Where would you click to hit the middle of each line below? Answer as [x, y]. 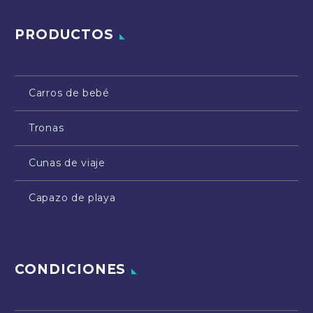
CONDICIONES [71, 270]
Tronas [46, 128]
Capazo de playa [72, 197]
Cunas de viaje [67, 162]
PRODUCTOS [64, 34]
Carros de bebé [69, 93]
